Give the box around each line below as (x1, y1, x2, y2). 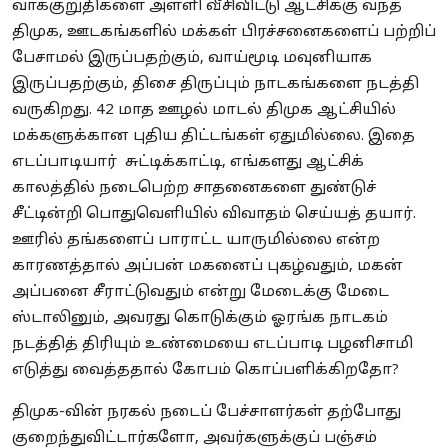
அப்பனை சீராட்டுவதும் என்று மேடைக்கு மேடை (12, 283, 389, 303)
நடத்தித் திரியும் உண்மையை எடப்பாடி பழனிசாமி (12, 335, 413, 355)
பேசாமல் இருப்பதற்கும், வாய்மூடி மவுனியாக (12, 49, 372, 69)
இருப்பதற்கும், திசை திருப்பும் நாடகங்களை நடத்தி (12, 75, 419, 95)
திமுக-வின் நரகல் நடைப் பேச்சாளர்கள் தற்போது (12, 403, 401, 423)
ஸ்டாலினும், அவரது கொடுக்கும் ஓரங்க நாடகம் (12, 309, 388, 329)
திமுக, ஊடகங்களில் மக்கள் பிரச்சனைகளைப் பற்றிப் (12, 23, 436, 43)
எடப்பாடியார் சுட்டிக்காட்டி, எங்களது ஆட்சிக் (12, 153, 364, 173)
